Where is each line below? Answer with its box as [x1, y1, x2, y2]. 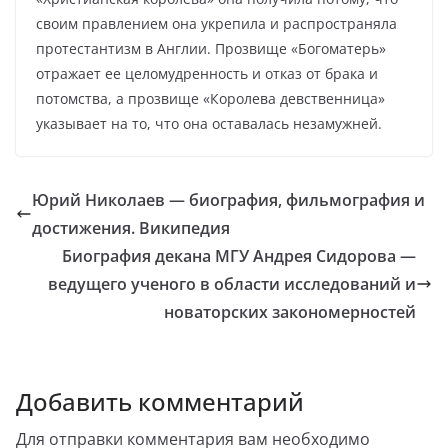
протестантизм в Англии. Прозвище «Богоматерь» [36, 39, 386, 58]
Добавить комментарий [16, 385, 304, 418]
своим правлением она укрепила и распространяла [36, 14, 397, 33]
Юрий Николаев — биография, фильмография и [32, 189, 425, 211]
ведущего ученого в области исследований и [48, 273, 416, 295]
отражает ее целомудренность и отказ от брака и [36, 64, 378, 83]
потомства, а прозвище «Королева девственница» [36, 89, 385, 108]
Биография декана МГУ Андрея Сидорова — [62, 245, 416, 267]
